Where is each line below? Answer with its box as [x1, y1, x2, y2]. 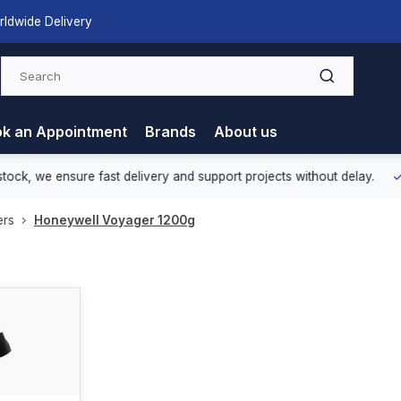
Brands [145, 123, 196, 141]
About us [214, 123, 277, 141]
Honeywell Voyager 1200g [34, 213, 195, 227]
